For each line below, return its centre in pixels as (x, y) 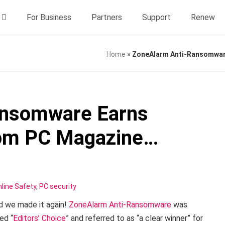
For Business (49, 17)
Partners (107, 17)
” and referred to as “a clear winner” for (134, 218)
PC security (58, 186)
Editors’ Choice (39, 218)
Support (156, 17)
